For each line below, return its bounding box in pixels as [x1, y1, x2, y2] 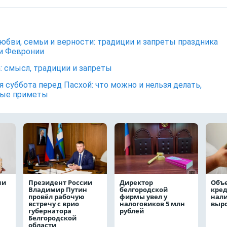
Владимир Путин [28, 185, 87, 194]
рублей [120, 206, 145, 215]
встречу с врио [28, 199, 79, 208]
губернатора [28, 206, 71, 215]
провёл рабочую [28, 192, 84, 201]
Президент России [28, 178, 92, 187]
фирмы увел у [120, 192, 167, 201]
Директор [120, 178, 153, 187]
